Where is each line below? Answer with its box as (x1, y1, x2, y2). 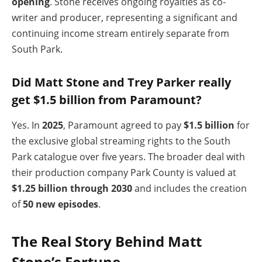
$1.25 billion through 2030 (12, 181, 132, 195)
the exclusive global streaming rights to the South (12, 134, 230, 147)
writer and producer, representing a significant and (12, 11, 237, 24)
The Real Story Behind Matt (12, 231, 202, 251)
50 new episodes (23, 197, 98, 211)
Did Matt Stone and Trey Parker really (12, 74, 231, 91)
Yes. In (12, 118, 42, 132)
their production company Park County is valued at (12, 166, 236, 179)
